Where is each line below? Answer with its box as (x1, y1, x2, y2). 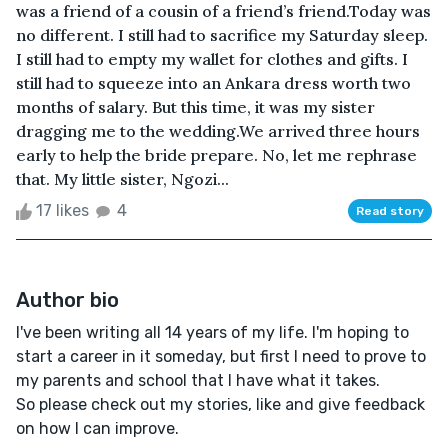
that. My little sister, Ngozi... (16, 168, 229, 189)
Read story (356, 203, 424, 218)
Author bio (16, 287, 119, 312)
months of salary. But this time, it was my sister (16, 96, 375, 117)
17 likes (32, 200, 93, 220)
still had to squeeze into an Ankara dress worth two (16, 72, 411, 93)
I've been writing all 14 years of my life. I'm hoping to (16, 322, 409, 342)
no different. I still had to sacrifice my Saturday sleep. (16, 24, 428, 45)
